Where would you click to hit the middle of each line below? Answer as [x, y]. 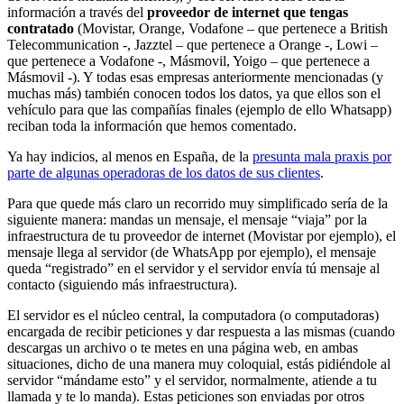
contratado [42, 28]
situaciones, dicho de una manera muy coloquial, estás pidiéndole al [199, 363]
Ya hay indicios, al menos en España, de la [130, 156]
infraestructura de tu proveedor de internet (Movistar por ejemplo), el [202, 235]
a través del [113, 12]
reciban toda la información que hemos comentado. [152, 125]
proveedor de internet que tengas [248, 12]
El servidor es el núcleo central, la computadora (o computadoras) [193, 315]
